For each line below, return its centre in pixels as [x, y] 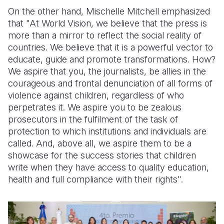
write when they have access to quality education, [108, 167]
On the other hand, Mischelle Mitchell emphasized [109, 11]
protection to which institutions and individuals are [107, 131]
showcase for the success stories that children [102, 155]
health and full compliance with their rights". [95, 179]
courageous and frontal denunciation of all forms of [110, 83]
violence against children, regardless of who [96, 95]
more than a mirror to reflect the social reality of [105, 35]
